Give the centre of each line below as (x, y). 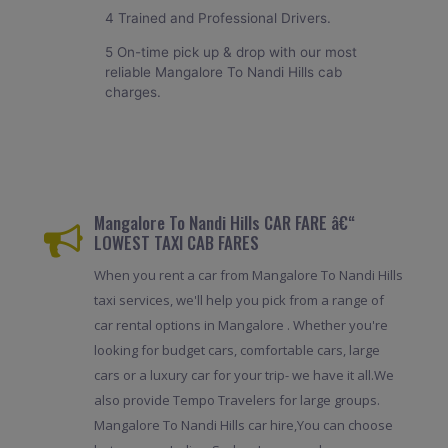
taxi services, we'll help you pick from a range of (238, 300)
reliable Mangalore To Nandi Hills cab (224, 71)
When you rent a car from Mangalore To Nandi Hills (248, 275)
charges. (133, 91)
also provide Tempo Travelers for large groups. (236, 400)
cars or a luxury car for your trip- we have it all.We (243, 375)
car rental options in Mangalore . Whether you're (240, 325)
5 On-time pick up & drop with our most (231, 51)
